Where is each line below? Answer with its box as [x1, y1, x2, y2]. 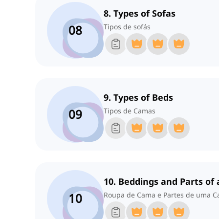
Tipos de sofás [104, 22, 151, 32]
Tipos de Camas [104, 106, 155, 116]
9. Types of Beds [104, 91, 173, 104]
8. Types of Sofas [104, 7, 175, 20]
